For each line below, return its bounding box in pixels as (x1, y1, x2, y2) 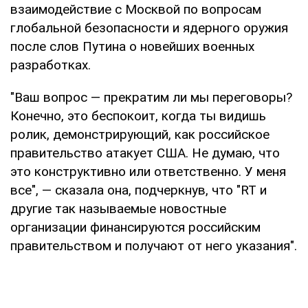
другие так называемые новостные (10, 201, 226, 217)
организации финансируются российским (10, 219, 261, 236)
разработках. (10, 57, 91, 74)
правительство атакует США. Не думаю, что (10, 145, 280, 162)
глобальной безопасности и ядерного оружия (10, 20, 288, 36)
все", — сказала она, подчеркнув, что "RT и (10, 182, 267, 199)
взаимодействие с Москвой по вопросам (10, 1, 261, 18)
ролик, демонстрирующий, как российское (10, 126, 269, 143)
